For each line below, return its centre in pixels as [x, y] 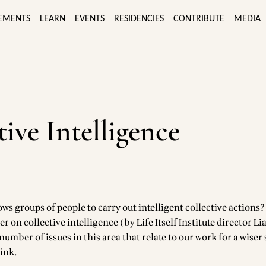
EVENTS [90, 19]
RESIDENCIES [139, 19]
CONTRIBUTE [199, 19]
